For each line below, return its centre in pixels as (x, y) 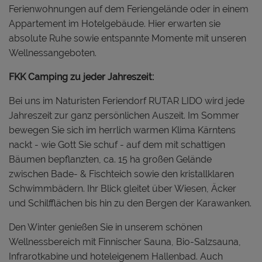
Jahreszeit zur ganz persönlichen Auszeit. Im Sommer (124, 115)
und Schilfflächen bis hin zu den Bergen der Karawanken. (130, 203)
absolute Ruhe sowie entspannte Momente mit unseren (127, 38)
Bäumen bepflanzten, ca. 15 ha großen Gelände (110, 159)
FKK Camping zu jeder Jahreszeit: (81, 77)
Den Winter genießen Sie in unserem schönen (106, 227)
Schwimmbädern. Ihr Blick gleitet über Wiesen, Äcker (123, 188)
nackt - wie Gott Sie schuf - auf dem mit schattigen (117, 144)
